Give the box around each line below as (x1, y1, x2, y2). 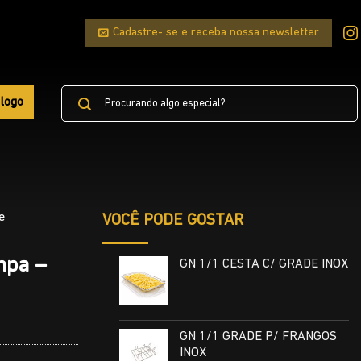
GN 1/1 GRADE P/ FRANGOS (179, 330, 337, 344)
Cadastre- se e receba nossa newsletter (112, 27, 319, 39)
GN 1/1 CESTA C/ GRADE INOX (179, 257, 348, 271)
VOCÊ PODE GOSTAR (102, 213, 243, 229)
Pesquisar (60, 87, 106, 97)
